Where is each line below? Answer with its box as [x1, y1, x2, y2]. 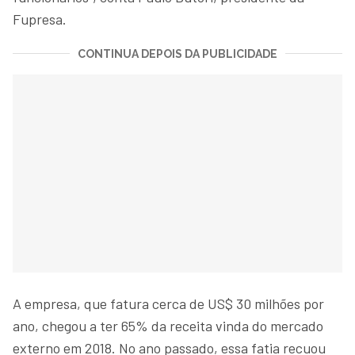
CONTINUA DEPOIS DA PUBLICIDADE [78, 47, 277, 60]
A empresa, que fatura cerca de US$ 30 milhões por [13, 294, 324, 312]
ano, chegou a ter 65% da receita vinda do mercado [13, 316, 323, 334]
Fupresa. [13, 10, 67, 28]
